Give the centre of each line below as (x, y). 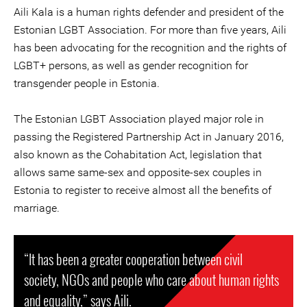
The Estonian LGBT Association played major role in (139, 119)
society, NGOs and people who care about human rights (151, 280)
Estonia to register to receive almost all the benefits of (143, 190)
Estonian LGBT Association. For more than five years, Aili (150, 30)
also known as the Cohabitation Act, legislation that (138, 155)
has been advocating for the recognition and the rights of (150, 48)
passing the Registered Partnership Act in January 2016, (149, 137)
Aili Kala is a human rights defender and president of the (149, 12)
